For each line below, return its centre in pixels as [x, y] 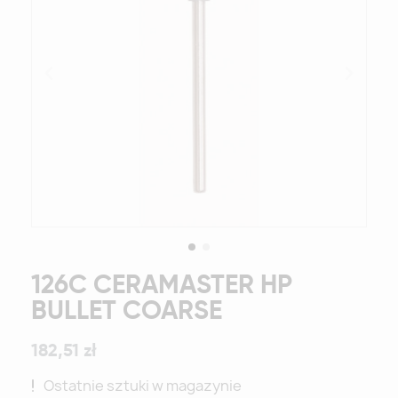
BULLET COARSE [127, 310]
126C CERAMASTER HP [162, 285]
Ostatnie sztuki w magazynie [143, 386]
